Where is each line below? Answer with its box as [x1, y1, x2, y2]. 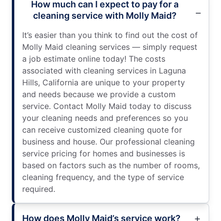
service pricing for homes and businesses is [22, 148, 185, 159]
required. [22, 184, 55, 194]
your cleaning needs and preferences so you [22, 113, 188, 123]
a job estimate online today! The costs [22, 54, 165, 64]
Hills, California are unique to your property [22, 77, 185, 88]
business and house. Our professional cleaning [22, 137, 195, 147]
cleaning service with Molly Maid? [33, 10, 177, 21]
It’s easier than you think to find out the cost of [22, 30, 198, 40]
